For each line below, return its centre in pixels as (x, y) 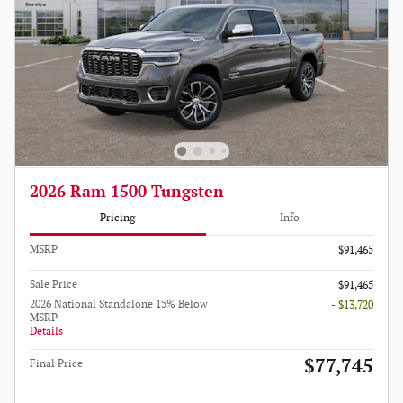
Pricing (118, 219)
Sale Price (54, 284)
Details (46, 331)
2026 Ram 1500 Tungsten (127, 192)
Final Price (56, 363)
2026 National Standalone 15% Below (119, 304)
